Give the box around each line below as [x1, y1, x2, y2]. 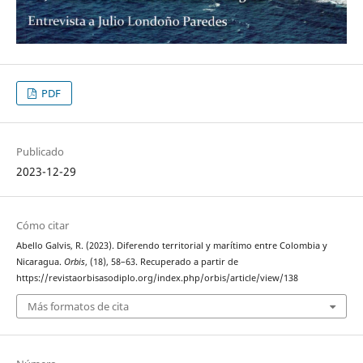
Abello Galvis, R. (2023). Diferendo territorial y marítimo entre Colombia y [15, 239, 327, 251]
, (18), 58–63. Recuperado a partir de [84, 255, 238, 267]
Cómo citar [15, 217, 69, 233]
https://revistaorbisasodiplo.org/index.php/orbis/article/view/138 [15, 271, 298, 284]
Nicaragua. [15, 255, 64, 267]
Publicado [15, 143, 64, 159]
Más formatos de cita [27, 299, 129, 314]
